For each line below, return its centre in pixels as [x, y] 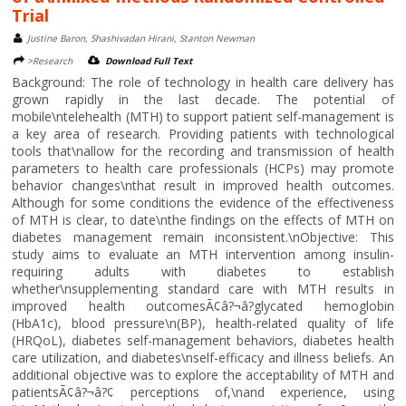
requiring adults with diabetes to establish [203, 271]
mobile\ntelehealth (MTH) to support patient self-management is [203, 116]
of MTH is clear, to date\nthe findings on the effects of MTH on [203, 220]
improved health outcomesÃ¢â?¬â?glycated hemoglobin [203, 306]
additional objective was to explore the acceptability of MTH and [203, 375]
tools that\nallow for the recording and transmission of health [203, 151]
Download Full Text [149, 61]
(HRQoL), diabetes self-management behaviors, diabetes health [203, 340]
